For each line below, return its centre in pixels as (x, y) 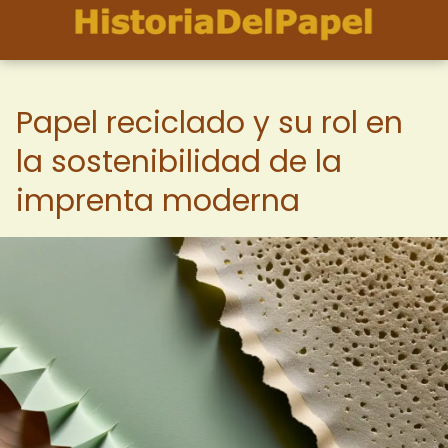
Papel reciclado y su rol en (209, 123)
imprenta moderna (158, 201)
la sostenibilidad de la (179, 162)
